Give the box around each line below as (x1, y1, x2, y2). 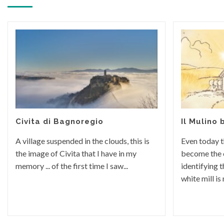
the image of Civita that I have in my (15, 148, 136, 158)
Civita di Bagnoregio (15, 116, 103, 126)
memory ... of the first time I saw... (15, 160, 128, 170)
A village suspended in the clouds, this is (15, 135, 149, 145)
